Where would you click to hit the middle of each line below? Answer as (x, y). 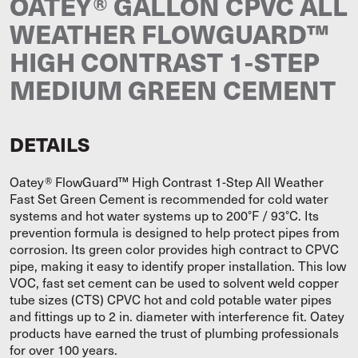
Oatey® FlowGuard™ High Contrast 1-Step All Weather (167, 182)
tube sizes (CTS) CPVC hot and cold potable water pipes (171, 299)
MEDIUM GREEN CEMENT (173, 89)
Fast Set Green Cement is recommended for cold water (169, 199)
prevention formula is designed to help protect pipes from (175, 232)
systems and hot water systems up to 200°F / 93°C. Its (164, 215)
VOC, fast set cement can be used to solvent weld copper (174, 282)
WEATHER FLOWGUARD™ (169, 33)
